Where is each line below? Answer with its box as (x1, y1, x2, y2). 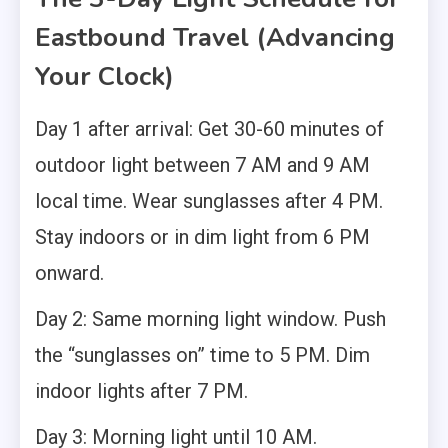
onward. (35, 260, 104, 285)
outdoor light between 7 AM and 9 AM (35, 152, 370, 177)
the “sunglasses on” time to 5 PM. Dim (35, 342, 370, 367)
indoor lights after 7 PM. (35, 378, 248, 403)
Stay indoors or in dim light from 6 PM (35, 224, 370, 249)
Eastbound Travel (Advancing (35, 19, 395, 55)
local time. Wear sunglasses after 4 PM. (35, 188, 383, 213)
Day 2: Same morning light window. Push (35, 306, 386, 331)
